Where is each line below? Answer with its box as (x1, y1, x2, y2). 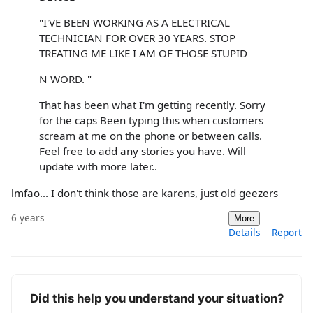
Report (272, 225, 302, 239)
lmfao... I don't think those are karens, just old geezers (11, 185, 278, 200)
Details (228, 225, 261, 239)
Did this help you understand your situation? (29, 291, 284, 305)
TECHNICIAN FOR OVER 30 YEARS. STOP (39, 31, 235, 45)
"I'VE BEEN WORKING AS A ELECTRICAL (39, 15, 230, 30)
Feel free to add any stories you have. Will (39, 144, 246, 159)
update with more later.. (39, 159, 157, 174)
